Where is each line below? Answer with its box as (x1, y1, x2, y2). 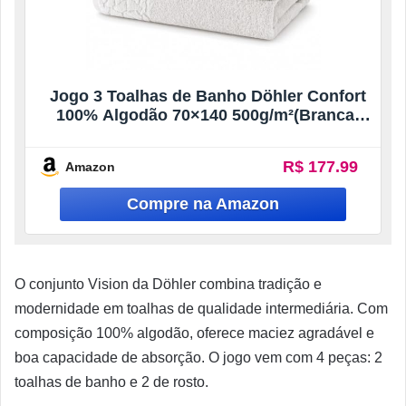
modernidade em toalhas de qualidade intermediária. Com (14, 300, 388, 316)
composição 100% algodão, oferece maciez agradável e (14, 324, 374, 341)
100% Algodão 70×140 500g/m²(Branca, (56, 106, 359, 125)
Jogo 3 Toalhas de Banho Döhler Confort (49, 87, 366, 106)
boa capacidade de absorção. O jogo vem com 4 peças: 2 (14, 349, 382, 365)
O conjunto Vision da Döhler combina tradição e (14, 275, 322, 292)
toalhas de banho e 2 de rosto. (14, 373, 208, 390)
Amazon (65, 159, 115, 175)
